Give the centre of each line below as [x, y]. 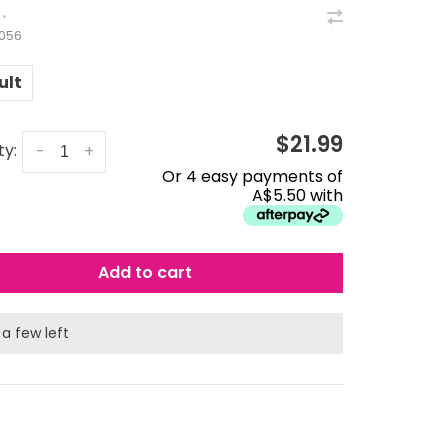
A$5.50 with [297, 195]
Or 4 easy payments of [252, 176]
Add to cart [144, 272]
